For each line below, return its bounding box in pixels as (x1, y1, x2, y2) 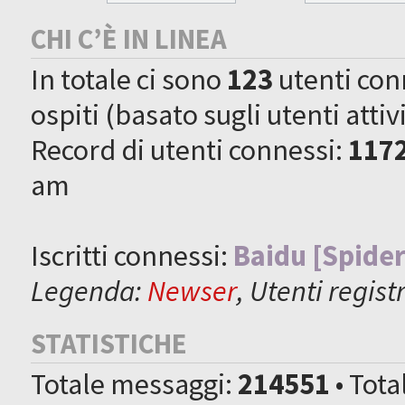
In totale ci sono (31, 60, 228, 98)
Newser (147, 271, 238, 309)
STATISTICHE (31, 325, 188, 361)
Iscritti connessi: (31, 236, 234, 274)
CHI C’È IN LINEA (31, 21, 228, 56)
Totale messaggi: (31, 364, 239, 402)
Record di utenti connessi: (31, 130, 349, 168)
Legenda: (31, 271, 148, 309)
